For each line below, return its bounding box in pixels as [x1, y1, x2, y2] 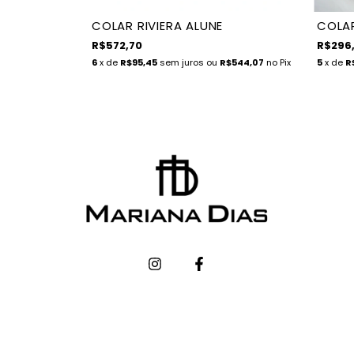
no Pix [264, 56, 291, 70]
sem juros [160, 56, 206, 70]
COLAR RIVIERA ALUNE [92, 17, 224, 35]
